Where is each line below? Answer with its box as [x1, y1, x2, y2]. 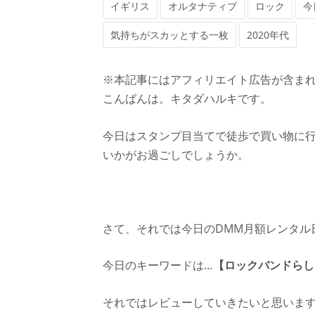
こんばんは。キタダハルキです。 [102, 91, 271, 106]
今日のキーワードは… [102, 257, 213, 274]
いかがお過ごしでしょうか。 [102, 146, 249, 162]
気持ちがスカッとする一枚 [110, 28, 229, 41]
